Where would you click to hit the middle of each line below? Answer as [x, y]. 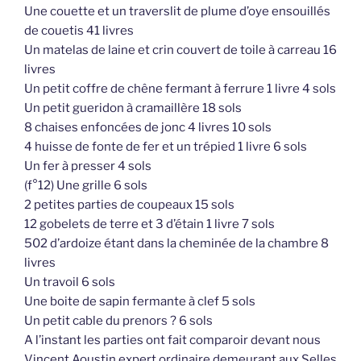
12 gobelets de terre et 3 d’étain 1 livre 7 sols [149, 224]
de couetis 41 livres [79, 30]
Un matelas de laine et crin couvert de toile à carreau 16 [180, 50]
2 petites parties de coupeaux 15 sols [129, 204]
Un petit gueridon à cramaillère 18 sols [133, 108]
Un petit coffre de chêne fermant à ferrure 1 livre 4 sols [180, 88]
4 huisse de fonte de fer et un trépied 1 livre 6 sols [166, 146]
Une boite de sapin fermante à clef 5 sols [140, 301]
